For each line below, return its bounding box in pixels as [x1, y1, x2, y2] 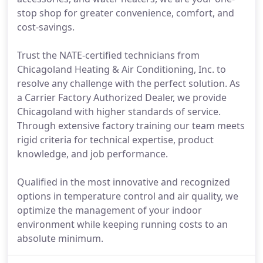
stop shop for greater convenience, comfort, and [17, 6, 234, 19]
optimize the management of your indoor [17, 204, 202, 217]
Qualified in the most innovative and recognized [17, 176, 230, 188]
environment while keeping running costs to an [17, 218, 228, 231]
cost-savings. [17, 21, 75, 33]
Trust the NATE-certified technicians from [17, 49, 200, 62]
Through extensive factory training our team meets [17, 119, 245, 132]
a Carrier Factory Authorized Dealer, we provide [17, 91, 227, 104]
